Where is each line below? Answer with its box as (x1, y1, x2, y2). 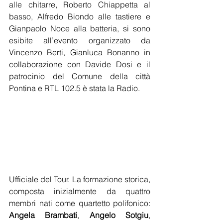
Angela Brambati (9, 210, 78, 221)
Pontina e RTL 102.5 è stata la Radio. (9, 83, 140, 93)
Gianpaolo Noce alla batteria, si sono (9, 23, 150, 33)
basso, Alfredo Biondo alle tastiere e (9, 11, 150, 21)
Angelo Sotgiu (89, 210, 149, 221)
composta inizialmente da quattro (9, 186, 150, 197)
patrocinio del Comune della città (9, 71, 150, 81)
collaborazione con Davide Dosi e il (9, 59, 150, 69)
